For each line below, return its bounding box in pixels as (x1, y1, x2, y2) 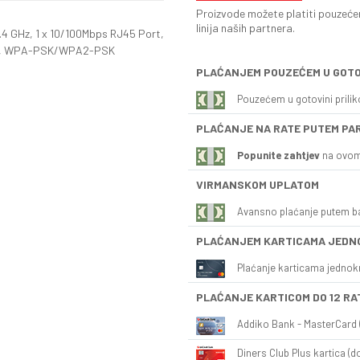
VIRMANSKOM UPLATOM (196, 178, 319, 192)
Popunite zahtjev (237, 148, 320, 162)
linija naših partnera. (196, 20, 295, 35)
